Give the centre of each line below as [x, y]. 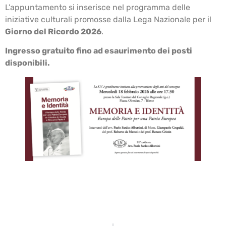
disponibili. [27, 63]
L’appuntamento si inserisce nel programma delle [98, 7]
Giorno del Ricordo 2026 [53, 31]
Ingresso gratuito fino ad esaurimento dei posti [99, 51]
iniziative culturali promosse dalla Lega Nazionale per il [108, 19]
